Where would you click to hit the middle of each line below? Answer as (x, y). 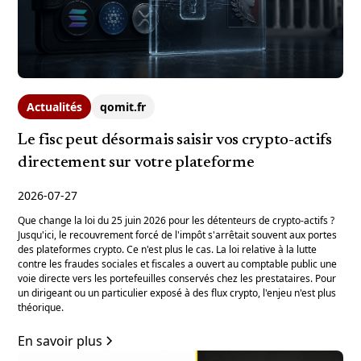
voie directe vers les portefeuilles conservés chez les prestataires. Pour (177, 278)
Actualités (55, 106)
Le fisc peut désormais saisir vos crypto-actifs (175, 140)
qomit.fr (123, 106)
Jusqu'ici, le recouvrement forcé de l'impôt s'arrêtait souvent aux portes (178, 234)
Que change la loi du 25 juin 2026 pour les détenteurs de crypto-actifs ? (176, 220)
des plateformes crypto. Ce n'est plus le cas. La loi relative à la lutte (168, 249)
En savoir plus (60, 340)
